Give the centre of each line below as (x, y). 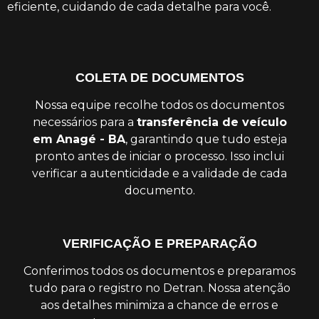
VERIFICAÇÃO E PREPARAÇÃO (159, 243)
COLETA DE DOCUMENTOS (159, 77)
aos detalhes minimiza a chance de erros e (159, 305)
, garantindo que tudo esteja (206, 139)
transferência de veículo (211, 122)
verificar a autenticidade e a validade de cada (159, 173)
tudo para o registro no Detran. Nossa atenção (159, 288)
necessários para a (84, 122)
